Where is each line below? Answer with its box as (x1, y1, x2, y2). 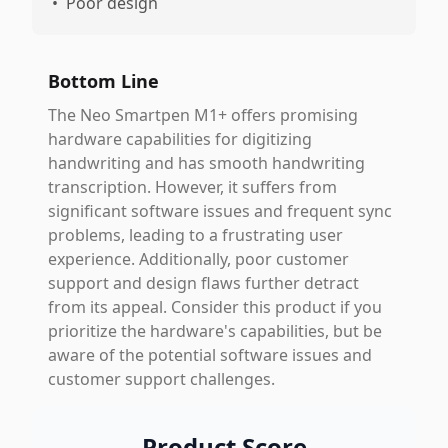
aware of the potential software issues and (48, 344, 372, 366)
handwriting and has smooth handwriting (48, 152, 365, 174)
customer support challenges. (48, 368, 275, 390)
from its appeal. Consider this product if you (48, 296, 382, 318)
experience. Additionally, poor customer (48, 248, 349, 270)
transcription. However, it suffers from (48, 176, 337, 198)
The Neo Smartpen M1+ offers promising (48, 104, 358, 126)
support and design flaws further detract (48, 272, 359, 294)
